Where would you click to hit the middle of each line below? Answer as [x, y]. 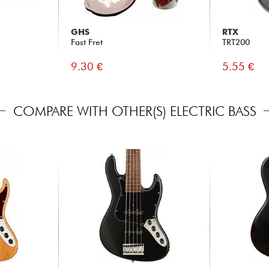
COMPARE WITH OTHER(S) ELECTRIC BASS [134, 110]
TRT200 [236, 42]
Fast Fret [86, 42]
